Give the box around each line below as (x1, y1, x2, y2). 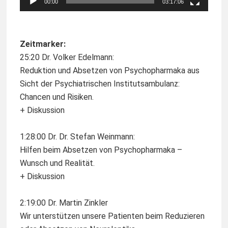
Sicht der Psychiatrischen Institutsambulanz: (20, 79, 180, 89)
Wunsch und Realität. (20, 158, 95, 168)
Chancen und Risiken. (20, 92, 94, 102)
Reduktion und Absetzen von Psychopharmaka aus (20, 66, 199, 76)
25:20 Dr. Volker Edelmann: (20, 52, 114, 63)
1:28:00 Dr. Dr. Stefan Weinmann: (20, 132, 135, 142)
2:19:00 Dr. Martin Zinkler (20, 198, 108, 208)
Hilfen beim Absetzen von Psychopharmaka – (20, 145, 182, 155)
